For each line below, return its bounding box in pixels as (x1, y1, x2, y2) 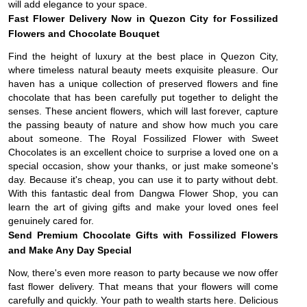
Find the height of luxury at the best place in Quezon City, (8, 51, 278, 62)
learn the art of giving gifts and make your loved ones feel (8, 201, 278, 213)
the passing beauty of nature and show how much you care (8, 119, 278, 131)
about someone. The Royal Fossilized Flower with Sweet (8, 133, 278, 145)
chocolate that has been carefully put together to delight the (8, 92, 278, 103)
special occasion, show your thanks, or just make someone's (8, 160, 278, 172)
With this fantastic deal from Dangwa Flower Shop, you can (8, 188, 278, 199)
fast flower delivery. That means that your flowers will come (8, 281, 278, 293)
